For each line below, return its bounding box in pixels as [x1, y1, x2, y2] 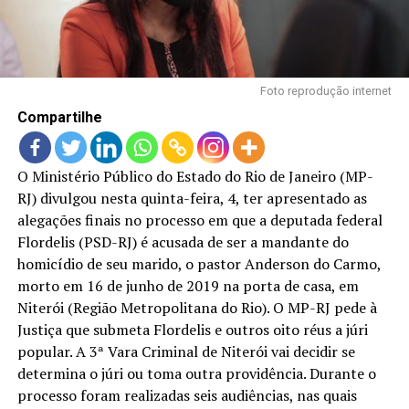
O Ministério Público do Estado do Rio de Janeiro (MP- [16, 165, 373, 186]
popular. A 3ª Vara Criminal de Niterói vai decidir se [16, 341, 355, 362]
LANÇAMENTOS [22, 7, 115, 22]
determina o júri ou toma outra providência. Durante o [16, 362, 376, 383]
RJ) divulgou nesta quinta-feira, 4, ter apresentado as [16, 187, 367, 208]
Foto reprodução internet [260, 83, 393, 98]
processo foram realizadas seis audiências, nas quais [16, 384, 357, 405]
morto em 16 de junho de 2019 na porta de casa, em [16, 275, 359, 296]
